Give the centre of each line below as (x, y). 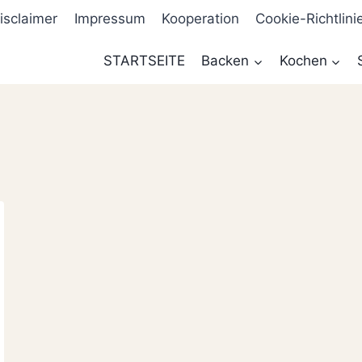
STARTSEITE (144, 61)
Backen (225, 61)
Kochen (303, 61)
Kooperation (201, 19)
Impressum (109, 19)
